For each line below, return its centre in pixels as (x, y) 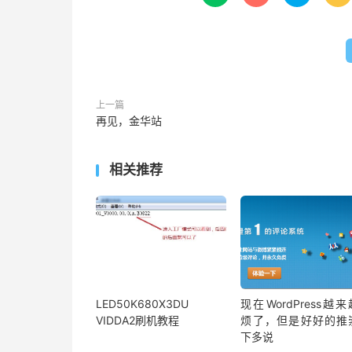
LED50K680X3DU (142, 304)
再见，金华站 (129, 121)
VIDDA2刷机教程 (137, 321)
